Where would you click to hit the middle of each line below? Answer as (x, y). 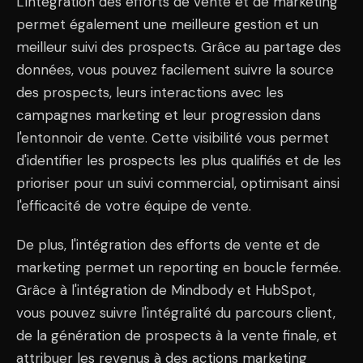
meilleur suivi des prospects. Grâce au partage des (179, 47)
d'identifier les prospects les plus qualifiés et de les (179, 160)
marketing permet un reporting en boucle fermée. (179, 267)
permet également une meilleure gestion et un (167, 24)
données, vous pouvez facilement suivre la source (175, 69)
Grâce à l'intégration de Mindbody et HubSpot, (166, 290)
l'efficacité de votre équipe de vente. (134, 205)
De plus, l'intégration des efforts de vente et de (168, 244)
